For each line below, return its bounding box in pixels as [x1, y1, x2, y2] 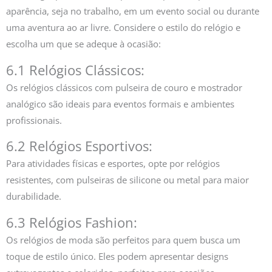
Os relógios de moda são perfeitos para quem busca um [6, 233, 240, 246]
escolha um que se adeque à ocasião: [6, 38, 161, 50]
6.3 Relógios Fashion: [6, 213, 137, 231]
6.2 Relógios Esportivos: [6, 137, 152, 155]
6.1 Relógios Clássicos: [6, 61, 144, 79]
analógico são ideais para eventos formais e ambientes [6, 97, 234, 110]
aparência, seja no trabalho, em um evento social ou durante [6, 5, 259, 18]
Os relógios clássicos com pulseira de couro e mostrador [6, 81, 242, 93]
